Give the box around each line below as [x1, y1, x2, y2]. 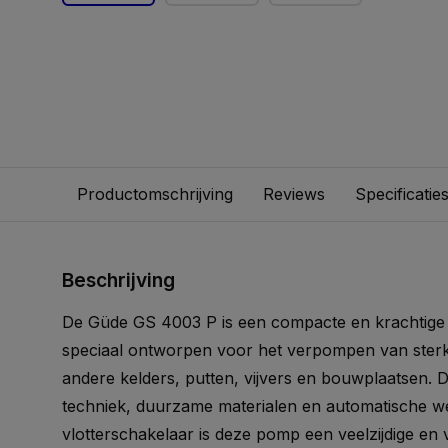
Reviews [263, 184, 325, 204]
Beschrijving [62, 268, 175, 292]
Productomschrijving [77, 184, 233, 204]
